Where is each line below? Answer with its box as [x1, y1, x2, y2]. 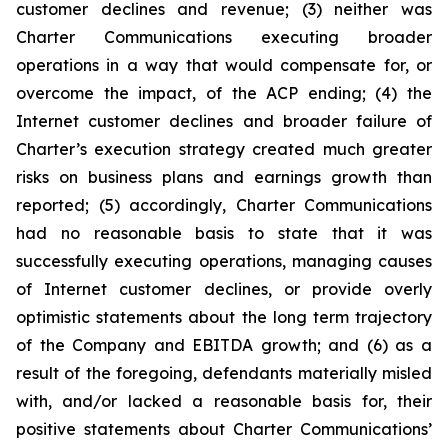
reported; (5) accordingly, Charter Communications [16, 195, 432, 215]
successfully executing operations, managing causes [16, 251, 432, 271]
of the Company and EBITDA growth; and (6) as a [16, 335, 432, 355]
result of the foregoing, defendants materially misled [16, 363, 432, 383]
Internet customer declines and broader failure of [16, 111, 432, 131]
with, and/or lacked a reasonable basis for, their [16, 391, 432, 411]
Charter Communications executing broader [16, 27, 432, 47]
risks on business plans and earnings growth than [16, 167, 432, 187]
